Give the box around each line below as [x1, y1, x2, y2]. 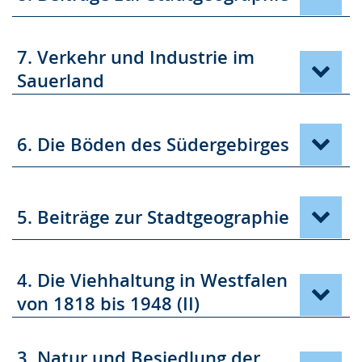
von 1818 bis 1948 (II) [17, 292, 200, 316]
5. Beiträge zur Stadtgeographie [17, 204, 289, 229]
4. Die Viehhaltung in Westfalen [17, 268, 288, 293]
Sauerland [17, 69, 104, 93]
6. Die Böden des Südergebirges [17, 132, 289, 157]
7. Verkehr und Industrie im [17, 45, 255, 69]
